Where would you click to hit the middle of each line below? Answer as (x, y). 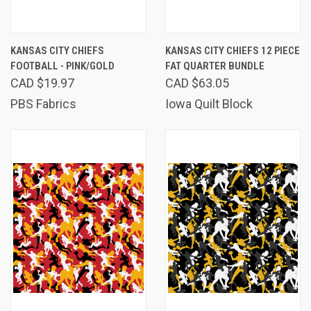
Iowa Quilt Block (209, 103)
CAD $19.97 (42, 83)
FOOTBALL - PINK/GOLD (62, 66)
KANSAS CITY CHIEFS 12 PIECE (232, 50)
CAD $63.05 (197, 83)
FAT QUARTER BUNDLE (215, 66)
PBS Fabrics (43, 103)
